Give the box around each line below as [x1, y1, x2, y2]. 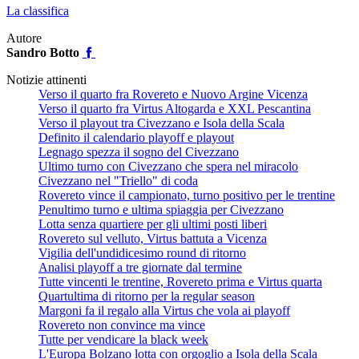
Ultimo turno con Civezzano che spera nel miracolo [38, 159, 298, 173]
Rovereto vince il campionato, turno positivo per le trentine [38, 188, 335, 202]
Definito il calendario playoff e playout [38, 130, 234, 144]
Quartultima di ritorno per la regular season [38, 288, 255, 303]
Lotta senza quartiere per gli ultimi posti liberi [38, 216, 267, 231]
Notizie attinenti [6, 72, 87, 87]
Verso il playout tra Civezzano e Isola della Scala [38, 115, 284, 130]
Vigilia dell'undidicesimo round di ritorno [38, 245, 246, 260]
